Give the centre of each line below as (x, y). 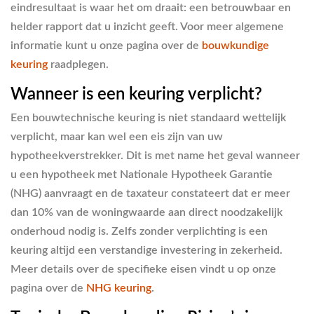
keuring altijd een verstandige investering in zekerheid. (146, 250)
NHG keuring (119, 288)
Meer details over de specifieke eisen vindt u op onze (143, 269)
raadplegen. (78, 64)
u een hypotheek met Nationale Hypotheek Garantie (142, 175)
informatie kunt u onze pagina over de (106, 45)
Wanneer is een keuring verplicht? (136, 94)
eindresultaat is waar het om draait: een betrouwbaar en (151, 7)
